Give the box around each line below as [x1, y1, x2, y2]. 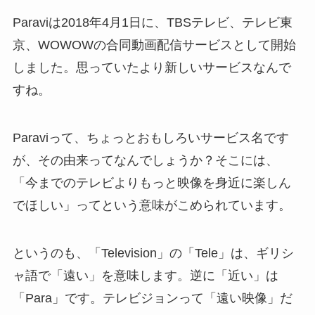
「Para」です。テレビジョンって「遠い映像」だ [12, 291, 292, 306]
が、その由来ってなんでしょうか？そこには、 [12, 153, 278, 168]
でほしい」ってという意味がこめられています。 [12, 198, 291, 213]
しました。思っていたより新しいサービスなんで [12, 60, 291, 75]
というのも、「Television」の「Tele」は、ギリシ [12, 246, 294, 261]
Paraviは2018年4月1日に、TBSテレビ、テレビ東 [12, 15, 292, 30]
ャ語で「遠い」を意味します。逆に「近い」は [12, 269, 278, 283]
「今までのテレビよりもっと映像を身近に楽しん [12, 176, 291, 191]
